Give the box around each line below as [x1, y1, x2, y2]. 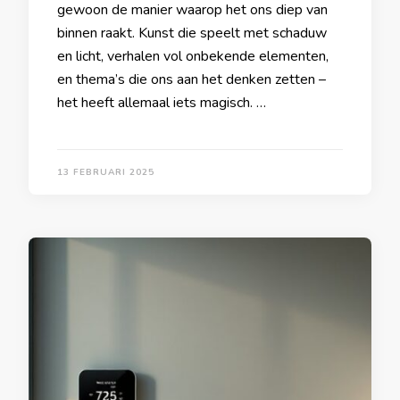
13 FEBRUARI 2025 [57, 166, 154, 179]
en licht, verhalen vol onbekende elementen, [57, 46, 329, 66]
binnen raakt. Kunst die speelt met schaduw [57, 23, 327, 43]
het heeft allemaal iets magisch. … [57, 93, 266, 112]
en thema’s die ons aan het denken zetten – [57, 70, 326, 89]
